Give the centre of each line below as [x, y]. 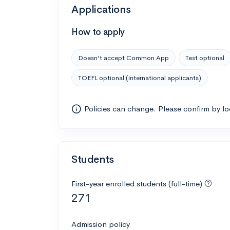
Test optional [205, 57]
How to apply [98, 32]
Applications [101, 9]
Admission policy [101, 224]
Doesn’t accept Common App [123, 57]
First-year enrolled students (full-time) [138, 183]
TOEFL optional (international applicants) [140, 78]
